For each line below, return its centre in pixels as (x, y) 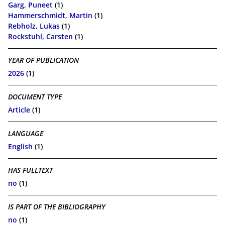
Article (19, 110)
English (20, 147)
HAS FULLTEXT (30, 170)
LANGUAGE (26, 133)
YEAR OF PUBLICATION (43, 60)
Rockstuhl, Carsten (40, 37)
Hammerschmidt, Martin (50, 16)
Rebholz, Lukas (34, 26)
